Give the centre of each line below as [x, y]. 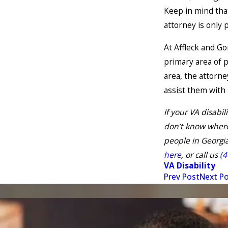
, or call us [201, 155]
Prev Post [182, 177]
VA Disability [190, 166]
